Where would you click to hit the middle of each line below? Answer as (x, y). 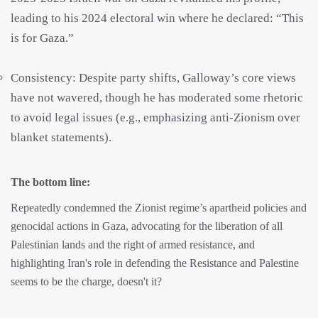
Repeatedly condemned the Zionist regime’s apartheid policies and (159, 208)
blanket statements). (62, 138)
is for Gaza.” (44, 38)
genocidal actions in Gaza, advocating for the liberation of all (147, 226)
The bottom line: (50, 182)
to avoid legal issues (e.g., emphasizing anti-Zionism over (155, 118)
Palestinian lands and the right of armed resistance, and (133, 245)
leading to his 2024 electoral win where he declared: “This (157, 18)
